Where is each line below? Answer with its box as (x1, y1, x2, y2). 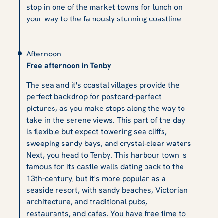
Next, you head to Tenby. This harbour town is (26, 149, 187, 160)
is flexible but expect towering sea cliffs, (26, 126, 167, 137)
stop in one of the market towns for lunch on (26, 1, 182, 12)
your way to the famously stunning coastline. (26, 13, 183, 24)
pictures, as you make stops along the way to (26, 103, 185, 113)
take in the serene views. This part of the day (26, 114, 185, 125)
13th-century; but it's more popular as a (26, 173, 166, 183)
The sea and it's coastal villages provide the (26, 79, 180, 90)
